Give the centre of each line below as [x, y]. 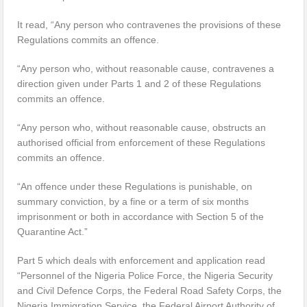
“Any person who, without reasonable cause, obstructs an [142, 127]
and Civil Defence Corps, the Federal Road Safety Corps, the [150, 290]
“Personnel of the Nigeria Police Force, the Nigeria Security [145, 275]
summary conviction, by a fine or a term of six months [133, 201]
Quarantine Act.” [53, 231]
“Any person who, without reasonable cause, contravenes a [146, 68]
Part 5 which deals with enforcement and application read [142, 260]
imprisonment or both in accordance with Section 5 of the [141, 216]
